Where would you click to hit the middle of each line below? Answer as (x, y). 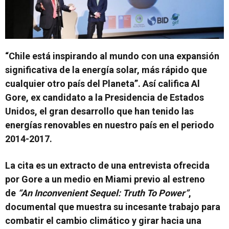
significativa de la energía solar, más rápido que (106, 70)
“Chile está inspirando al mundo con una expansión (112, 56)
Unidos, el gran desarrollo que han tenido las (99, 111)
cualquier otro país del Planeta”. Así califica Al (102, 83)
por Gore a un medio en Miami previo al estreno (105, 179)
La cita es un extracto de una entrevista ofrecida (107, 165)
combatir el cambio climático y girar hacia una (103, 220)
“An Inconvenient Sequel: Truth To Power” (103, 193)
